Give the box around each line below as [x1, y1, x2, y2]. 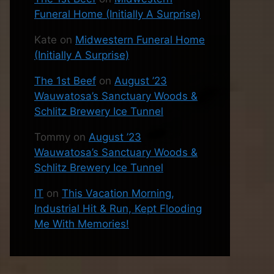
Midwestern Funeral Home [75, 34, 205, 46]
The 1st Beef [34, 75, 96, 87]
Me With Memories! [34, 218, 129, 230]
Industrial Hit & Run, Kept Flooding [34, 202, 202, 215]
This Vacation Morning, [62, 187, 174, 199]
